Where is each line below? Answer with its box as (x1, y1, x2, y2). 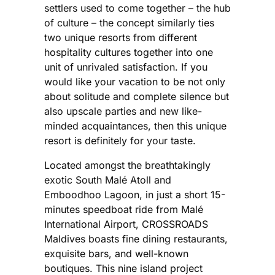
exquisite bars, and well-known (44, 247, 188, 260)
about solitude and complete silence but (44, 90, 229, 103)
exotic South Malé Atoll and (44, 174, 171, 187)
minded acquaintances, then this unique (44, 120, 227, 133)
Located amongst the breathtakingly (44, 159, 211, 172)
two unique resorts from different (44, 31, 197, 44)
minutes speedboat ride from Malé (44, 203, 203, 216)
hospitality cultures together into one (44, 46, 213, 59)
